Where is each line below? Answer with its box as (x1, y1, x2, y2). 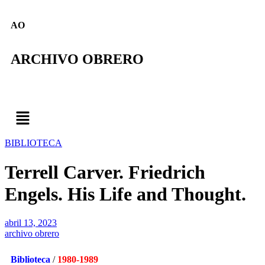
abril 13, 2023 (5, 218, 57, 228)
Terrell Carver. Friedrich (5, 161, 205, 183)
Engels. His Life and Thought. (5, 183, 246, 205)
